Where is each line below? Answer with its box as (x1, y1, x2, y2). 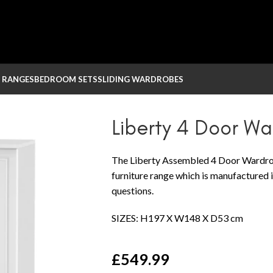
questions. (112, 185, 154, 196)
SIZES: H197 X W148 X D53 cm (112, 212, 243, 224)
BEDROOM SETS (34, 74, 97, 84)
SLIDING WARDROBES (97, 74, 183, 84)
